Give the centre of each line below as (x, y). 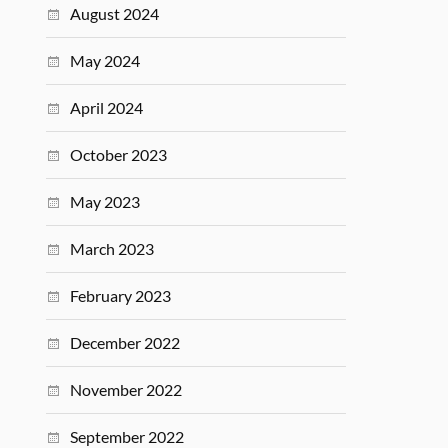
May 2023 (105, 201)
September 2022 (127, 436)
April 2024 (107, 107)
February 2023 (121, 295)
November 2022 (126, 389)
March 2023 (112, 248)
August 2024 (115, 13)
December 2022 (125, 342)
